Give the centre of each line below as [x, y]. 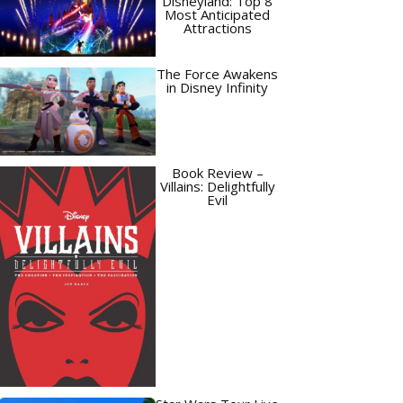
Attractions [217, 28]
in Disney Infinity [217, 87]
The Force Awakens [217, 73]
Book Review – [217, 173]
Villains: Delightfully [217, 187]
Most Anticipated [217, 15]
